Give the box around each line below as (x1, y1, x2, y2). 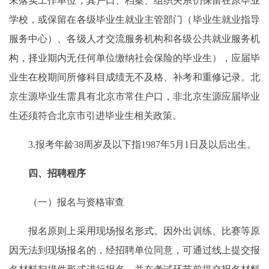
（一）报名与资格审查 (9, 197, 124, 208)
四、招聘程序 (9, 168, 86, 179)
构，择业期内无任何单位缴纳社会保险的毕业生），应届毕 (9, 53, 260, 64)
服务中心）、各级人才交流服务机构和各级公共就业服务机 (9, 34, 260, 44)
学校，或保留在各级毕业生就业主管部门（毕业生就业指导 (9, 14, 260, 25)
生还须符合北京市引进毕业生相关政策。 (9, 110, 182, 121)
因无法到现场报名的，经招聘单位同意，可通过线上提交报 (9, 245, 260, 256)
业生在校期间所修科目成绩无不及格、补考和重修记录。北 (9, 72, 260, 83)
